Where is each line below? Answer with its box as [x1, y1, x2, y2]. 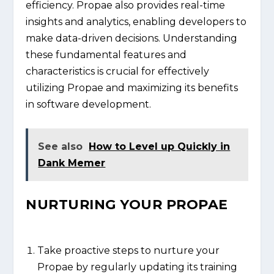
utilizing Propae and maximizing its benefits [26, 82, 239, 94]
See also [38, 140, 83, 152]
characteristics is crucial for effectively [26, 65, 210, 78]
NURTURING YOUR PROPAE [26, 196, 228, 213]
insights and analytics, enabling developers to [26, 16, 247, 28]
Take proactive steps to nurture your [37, 245, 220, 257]
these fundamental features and [26, 49, 187, 61]
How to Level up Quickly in [89, 140, 231, 152]
